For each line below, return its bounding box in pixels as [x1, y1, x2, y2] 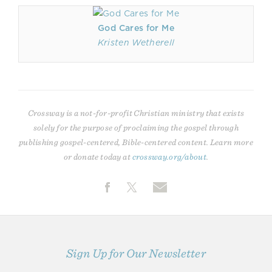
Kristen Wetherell [97, 38, 175, 47]
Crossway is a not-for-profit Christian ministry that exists [27, 108, 245, 118]
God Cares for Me [98, 23, 174, 33]
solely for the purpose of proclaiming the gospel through [33, 123, 239, 133]
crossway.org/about [132, 152, 206, 162]
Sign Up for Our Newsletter [66, 246, 206, 261]
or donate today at [63, 152, 132, 162]
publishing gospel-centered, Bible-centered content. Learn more [18, 137, 254, 148]
